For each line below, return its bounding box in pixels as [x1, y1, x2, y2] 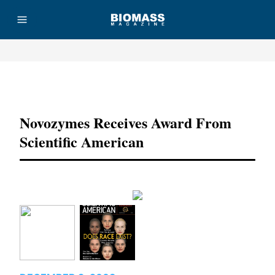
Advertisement [115, 82, 160, 89]
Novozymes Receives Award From [20, 112, 231, 133]
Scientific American [20, 131, 144, 152]
